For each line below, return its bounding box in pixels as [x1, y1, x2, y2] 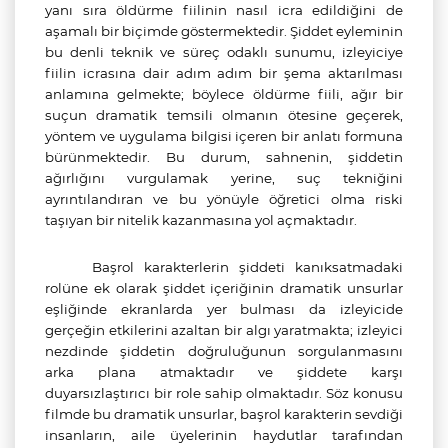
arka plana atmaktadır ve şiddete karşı [45, 364, 403, 380]
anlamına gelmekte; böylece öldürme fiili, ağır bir [45, 86, 403, 102]
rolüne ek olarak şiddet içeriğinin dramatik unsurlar [45, 280, 403, 296]
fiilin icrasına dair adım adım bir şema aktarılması [45, 65, 403, 81]
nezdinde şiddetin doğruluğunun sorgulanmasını [45, 343, 403, 359]
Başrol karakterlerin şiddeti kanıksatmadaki [92, 259, 403, 275]
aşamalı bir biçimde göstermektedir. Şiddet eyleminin [45, 23, 403, 39]
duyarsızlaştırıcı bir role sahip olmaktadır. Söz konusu [45, 385, 403, 401]
